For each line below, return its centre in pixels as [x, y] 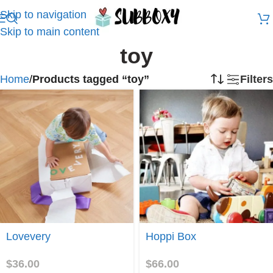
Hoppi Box [171, 236]
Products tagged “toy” [91, 79]
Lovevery [28, 236]
